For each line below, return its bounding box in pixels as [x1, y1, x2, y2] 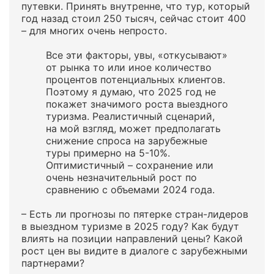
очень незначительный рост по [46, 171, 197, 183]
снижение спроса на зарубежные [46, 135, 207, 147]
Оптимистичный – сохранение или [46, 159, 213, 171]
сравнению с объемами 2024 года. [46, 183, 215, 196]
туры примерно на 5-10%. [46, 147, 170, 159]
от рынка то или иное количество [46, 61, 212, 73]
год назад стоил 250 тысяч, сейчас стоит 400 [21, 12, 246, 24]
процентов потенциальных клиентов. [46, 73, 225, 86]
